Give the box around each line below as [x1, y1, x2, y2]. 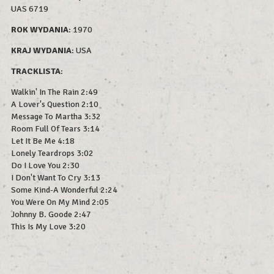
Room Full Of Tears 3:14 [11, 124, 100, 135]
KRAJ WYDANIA [11, 45, 72, 56]
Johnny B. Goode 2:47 [11, 209, 91, 220]
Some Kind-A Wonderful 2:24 [11, 185, 117, 196]
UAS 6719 [11, 4, 48, 15]
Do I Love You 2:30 [11, 160, 80, 171]
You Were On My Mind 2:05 [11, 197, 109, 208]
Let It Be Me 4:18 [11, 136, 75, 147]
